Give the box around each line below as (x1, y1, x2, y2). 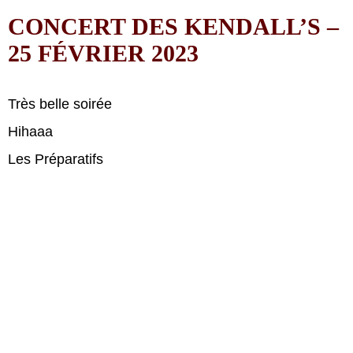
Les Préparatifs (8, 151, 103, 167)
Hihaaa (8, 124, 53, 139)
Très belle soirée (8, 96, 112, 112)
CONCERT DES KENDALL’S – (8, 13, 339, 39)
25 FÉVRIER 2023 (8, 40, 199, 66)
